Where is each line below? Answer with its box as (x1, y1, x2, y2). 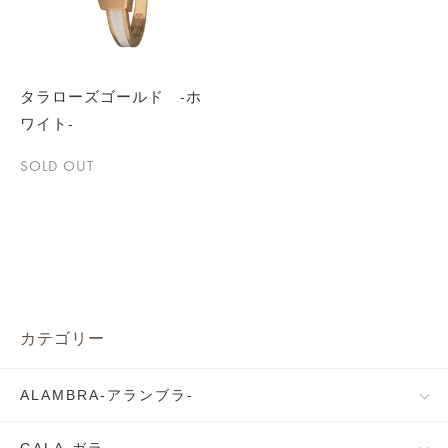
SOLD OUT (20, 156, 94, 176)
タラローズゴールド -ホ (20, 87, 202, 107)
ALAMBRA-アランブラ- (20, 387, 194, 403)
